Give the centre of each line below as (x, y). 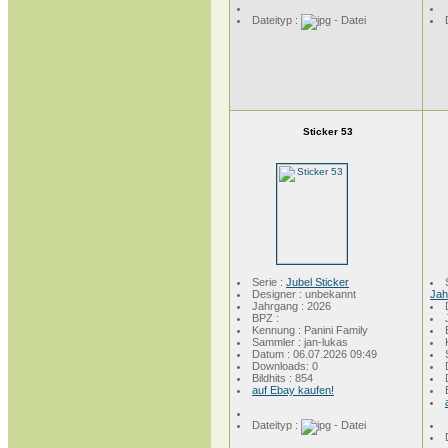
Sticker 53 (327, 131)
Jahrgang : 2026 (291, 306)
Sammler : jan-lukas (300, 342)
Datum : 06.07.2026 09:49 (314, 354)
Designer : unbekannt (304, 294)
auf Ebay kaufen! (293, 390)
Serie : (269, 282)
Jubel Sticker (317, 282)
